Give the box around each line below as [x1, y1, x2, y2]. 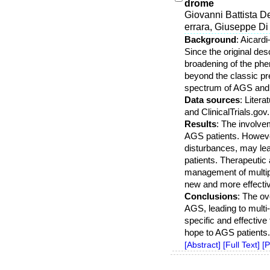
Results [184, 119, 216, 129]
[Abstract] [184, 240, 221, 250]
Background [184, 34, 236, 45]
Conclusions [184, 191, 237, 201]
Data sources [184, 95, 240, 105]
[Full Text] [222, 240, 260, 250]
